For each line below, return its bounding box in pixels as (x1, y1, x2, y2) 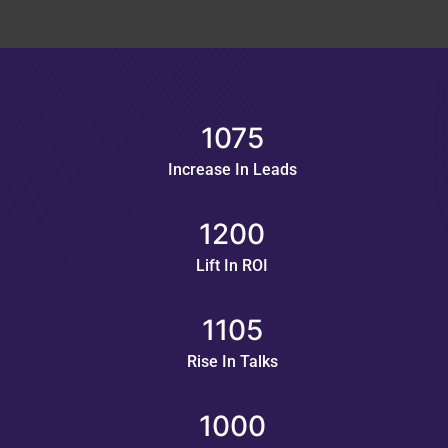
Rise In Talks (186, 352, 278, 372)
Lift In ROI (196, 256, 268, 276)
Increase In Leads (167, 160, 297, 180)
